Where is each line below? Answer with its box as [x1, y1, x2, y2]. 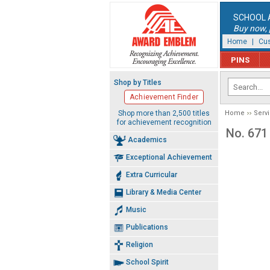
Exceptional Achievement [126, 152, 212, 162]
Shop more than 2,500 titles [118, 108, 210, 118]
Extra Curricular [126, 170, 177, 179]
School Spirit [126, 257, 169, 266]
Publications [126, 222, 168, 231]
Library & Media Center [126, 187, 201, 196]
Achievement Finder [130, 93, 198, 101]
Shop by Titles [114, 78, 162, 87]
